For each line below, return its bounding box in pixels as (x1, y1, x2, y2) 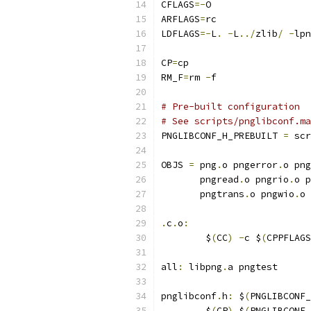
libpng (183, 261, 222, 273)
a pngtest (228, 261, 278, 273)
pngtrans (161, 188, 244, 200)
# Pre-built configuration (161, 101, 300, 112)
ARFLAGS (161, 13, 200, 25)
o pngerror (222, 159, 278, 171)
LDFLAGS (161, 28, 200, 40)
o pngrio (244, 174, 289, 185)
